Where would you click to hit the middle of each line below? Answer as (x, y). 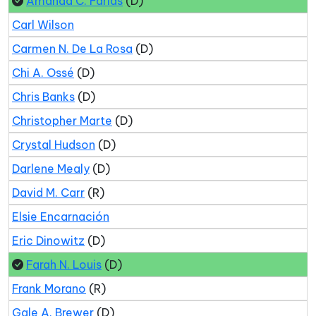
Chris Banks (43, 97)
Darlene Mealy (51, 169)
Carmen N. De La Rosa (72, 49)
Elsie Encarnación (61, 217)
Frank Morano (49, 288)
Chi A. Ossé (43, 73)
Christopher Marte (62, 121)
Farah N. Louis (64, 265)
